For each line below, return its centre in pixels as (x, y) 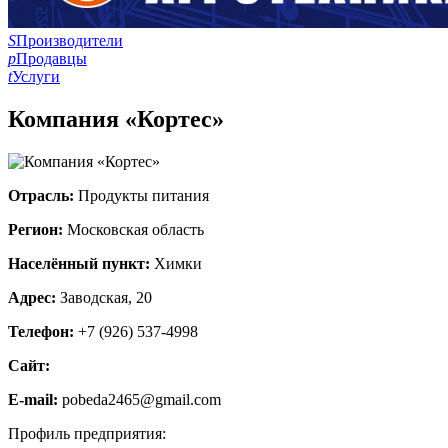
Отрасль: (43, 195)
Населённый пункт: (81, 263)
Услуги (36, 76)
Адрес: (34, 297)
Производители (69, 40)
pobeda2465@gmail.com (141, 399)
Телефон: (43, 331)
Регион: (37, 229)
